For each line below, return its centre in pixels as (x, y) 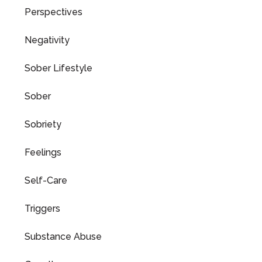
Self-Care (46, 180)
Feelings (43, 152)
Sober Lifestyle (58, 68)
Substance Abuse (63, 237)
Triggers (42, 208)
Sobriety (43, 124)
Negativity (47, 40)
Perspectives (54, 12)
